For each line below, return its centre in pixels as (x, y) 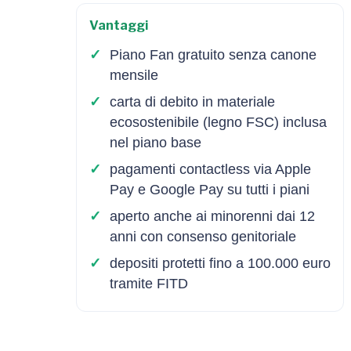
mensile (134, 75)
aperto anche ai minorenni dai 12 (212, 216)
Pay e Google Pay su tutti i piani (210, 189)
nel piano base (156, 142)
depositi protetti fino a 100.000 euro (220, 263)
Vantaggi (119, 25)
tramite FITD (149, 283)
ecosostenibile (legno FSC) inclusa (218, 122)
